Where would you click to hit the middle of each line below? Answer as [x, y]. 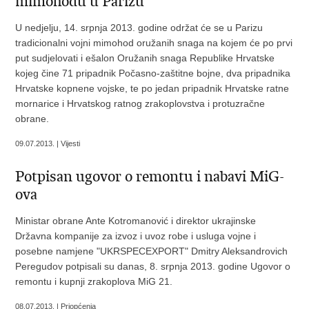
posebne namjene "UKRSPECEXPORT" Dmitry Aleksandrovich [152, 251]
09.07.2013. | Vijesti [48, 143]
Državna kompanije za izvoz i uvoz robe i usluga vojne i [136, 236]
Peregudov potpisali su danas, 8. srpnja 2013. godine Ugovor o [153, 266]
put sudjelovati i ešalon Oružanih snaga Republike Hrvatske [145, 58]
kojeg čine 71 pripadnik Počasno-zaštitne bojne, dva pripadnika [153, 73]
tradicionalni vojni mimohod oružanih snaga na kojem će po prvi [154, 43]
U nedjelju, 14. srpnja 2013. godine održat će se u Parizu [139, 28]
